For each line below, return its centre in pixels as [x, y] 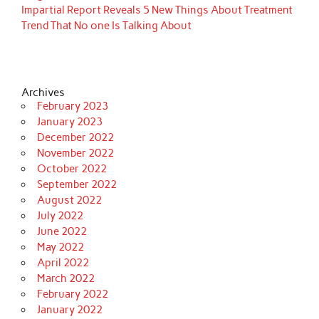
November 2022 [75, 153]
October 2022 [72, 169]
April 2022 [63, 263]
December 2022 [75, 138]
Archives [43, 93]
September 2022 [77, 185]
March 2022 [66, 279]
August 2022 [69, 200]
